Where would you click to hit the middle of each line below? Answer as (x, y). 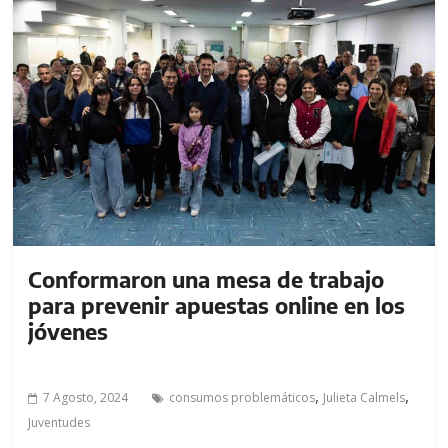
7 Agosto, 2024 (86, 397)
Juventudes (59, 422)
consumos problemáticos (242, 397)
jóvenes (68, 330)
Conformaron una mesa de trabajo (206, 278)
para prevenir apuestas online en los (217, 304)
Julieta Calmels (364, 397)
